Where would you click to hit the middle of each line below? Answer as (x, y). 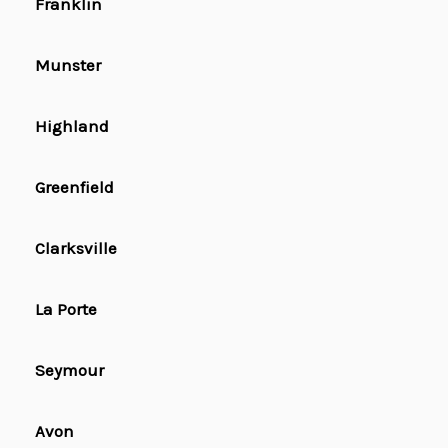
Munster (68, 65)
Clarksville (76, 248)
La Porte (66, 309)
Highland (72, 126)
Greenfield (74, 187)
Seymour (69, 370)
